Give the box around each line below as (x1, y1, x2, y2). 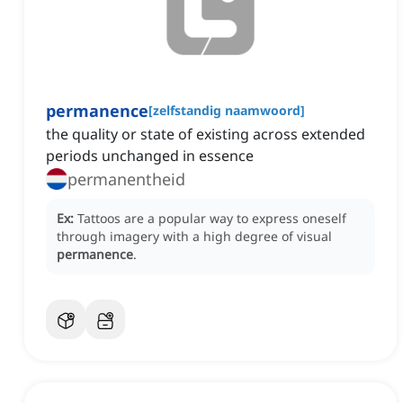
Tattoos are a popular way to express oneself (77, 210, 346, 228)
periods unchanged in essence (46, 146, 254, 166)
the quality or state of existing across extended (46, 124, 365, 145)
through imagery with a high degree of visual (57, 228, 332, 246)
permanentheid (67, 168, 185, 191)
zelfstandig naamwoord (153, 102, 300, 120)
